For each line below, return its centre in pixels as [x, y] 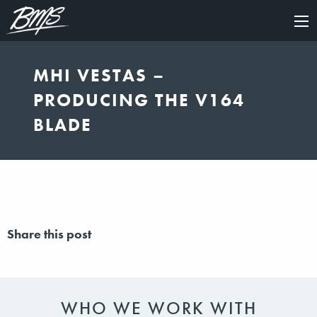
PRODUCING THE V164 [139, 100]
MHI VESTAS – [99, 76]
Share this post [49, 234]
